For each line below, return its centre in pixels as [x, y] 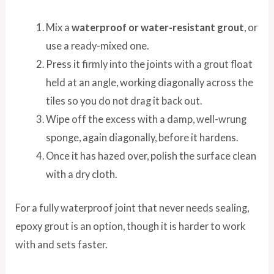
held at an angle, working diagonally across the [149, 83]
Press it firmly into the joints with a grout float [149, 64]
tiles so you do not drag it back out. [124, 101]
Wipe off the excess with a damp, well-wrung [146, 119]
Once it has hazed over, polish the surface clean [151, 156]
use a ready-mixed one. [97, 46]
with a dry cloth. [81, 174]
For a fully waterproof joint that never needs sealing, [132, 207]
